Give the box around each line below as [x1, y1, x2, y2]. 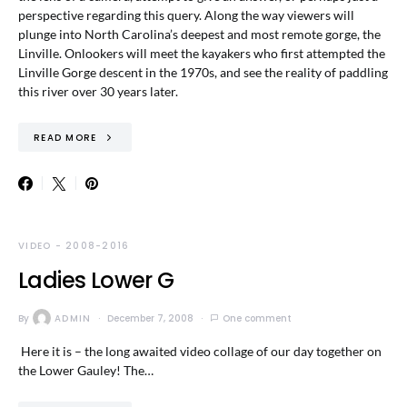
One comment [223, 311, 293, 325]
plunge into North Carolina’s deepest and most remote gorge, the [18, 26, 381, 42]
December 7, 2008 [107, 311, 194, 325]
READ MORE [34, 130, 97, 144]
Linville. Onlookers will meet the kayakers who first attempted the [18, 45, 385, 61]
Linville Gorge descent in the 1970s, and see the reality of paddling [18, 65, 388, 80]
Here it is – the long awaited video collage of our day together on [18, 343, 382, 359]
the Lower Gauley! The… [18, 362, 154, 378]
